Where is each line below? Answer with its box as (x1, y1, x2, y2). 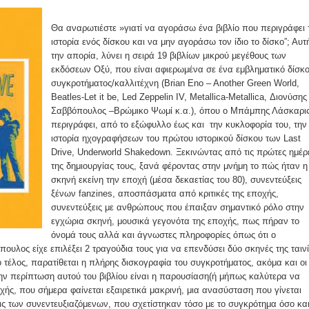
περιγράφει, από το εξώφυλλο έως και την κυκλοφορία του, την (51, 119, 307, 130)
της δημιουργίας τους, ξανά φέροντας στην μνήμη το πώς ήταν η (51, 161, 308, 172)
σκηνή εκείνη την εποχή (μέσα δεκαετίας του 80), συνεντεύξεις (51, 175, 301, 186)
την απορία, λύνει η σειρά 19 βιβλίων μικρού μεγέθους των (51, 50, 286, 61)
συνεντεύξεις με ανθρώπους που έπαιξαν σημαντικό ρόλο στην (51, 202, 304, 213)
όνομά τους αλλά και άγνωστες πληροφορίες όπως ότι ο (51, 230, 276, 241)
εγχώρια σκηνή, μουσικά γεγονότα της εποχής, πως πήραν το (51, 216, 299, 227)
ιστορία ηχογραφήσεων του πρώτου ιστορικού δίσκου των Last (51, 133, 301, 144)
